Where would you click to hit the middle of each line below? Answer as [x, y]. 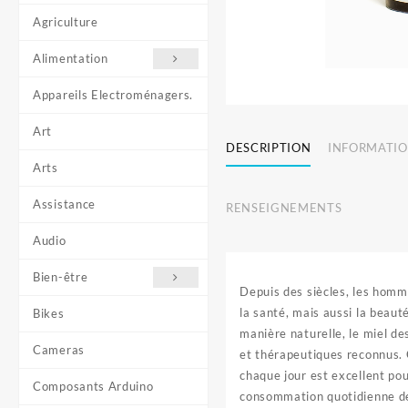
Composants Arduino [93, 386]
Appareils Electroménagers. [113, 95]
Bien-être [61, 277]
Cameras [59, 350]
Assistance [64, 204]
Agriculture [66, 22]
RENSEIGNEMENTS [284, 207]
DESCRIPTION [269, 147]
